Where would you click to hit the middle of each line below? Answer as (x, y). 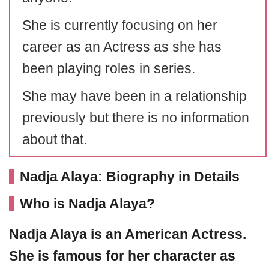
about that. (55, 139)
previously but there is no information (136, 118)
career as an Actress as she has (122, 47)
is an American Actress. (168, 234)
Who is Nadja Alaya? (87, 204)
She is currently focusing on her (120, 25)
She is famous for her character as (122, 256)
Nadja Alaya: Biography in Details (130, 177)
